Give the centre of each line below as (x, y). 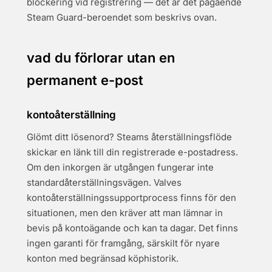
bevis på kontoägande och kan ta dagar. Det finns (132, 228)
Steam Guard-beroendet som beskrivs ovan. (122, 17)
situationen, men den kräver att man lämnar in (125, 213)
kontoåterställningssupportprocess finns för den (131, 198)
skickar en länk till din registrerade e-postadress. (132, 152)
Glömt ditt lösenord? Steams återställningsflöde (129, 137)
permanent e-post (85, 80)
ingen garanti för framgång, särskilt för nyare (123, 243)
